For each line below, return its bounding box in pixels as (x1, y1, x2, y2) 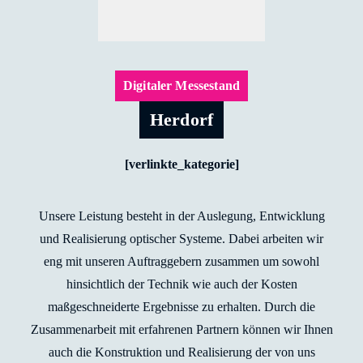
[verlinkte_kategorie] (124, 157, 239, 171)
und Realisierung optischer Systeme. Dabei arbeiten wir (40, 232, 323, 246)
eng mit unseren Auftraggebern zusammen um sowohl (44, 254, 319, 268)
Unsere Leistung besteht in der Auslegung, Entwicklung (38, 209, 325, 223)
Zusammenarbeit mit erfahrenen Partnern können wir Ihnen (30, 322, 333, 336)
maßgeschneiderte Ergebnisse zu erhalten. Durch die (48, 300, 315, 314)
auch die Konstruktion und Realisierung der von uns (48, 345, 315, 359)
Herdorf (149, 109, 214, 130)
